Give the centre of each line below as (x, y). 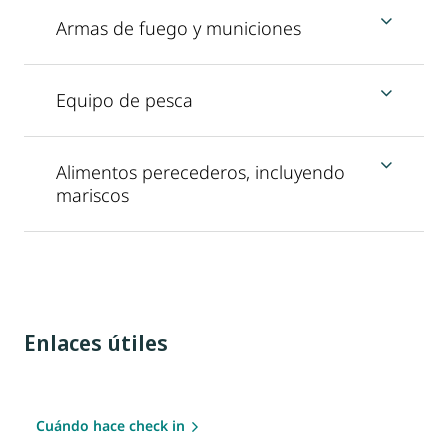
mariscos (92, 194)
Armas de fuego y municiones (178, 27)
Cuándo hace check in (110, 425)
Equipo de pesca (124, 99)
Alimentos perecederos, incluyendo (200, 171)
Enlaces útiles (96, 341)
